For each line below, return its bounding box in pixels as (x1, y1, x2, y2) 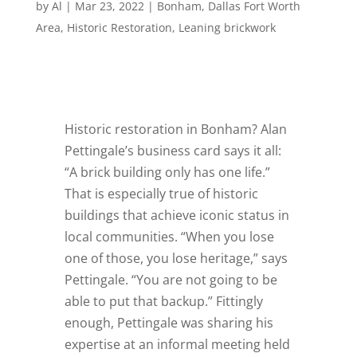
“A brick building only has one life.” (64, 163, 270, 182)
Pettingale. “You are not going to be (64, 271, 277, 289)
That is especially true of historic (64, 185, 258, 203)
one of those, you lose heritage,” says (64, 249, 288, 268)
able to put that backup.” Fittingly (64, 292, 263, 311)
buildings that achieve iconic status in (64, 206, 289, 225)
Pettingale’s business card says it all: (64, 142, 281, 160)
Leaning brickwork (178, 20, 276, 36)
